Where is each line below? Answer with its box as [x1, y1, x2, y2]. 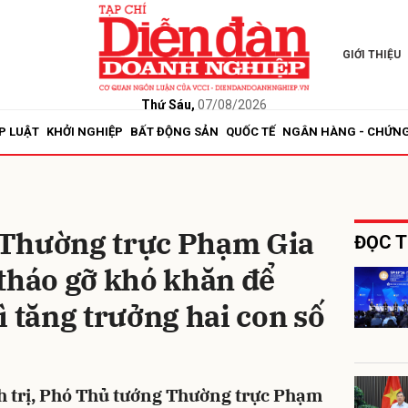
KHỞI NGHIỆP [46, 125, 123, 138]
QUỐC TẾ [226, 125, 275, 138]
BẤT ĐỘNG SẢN [130, 125, 219, 138]
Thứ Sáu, [140, 97, 195, 112]
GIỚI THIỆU [342, 48, 401, 61]
